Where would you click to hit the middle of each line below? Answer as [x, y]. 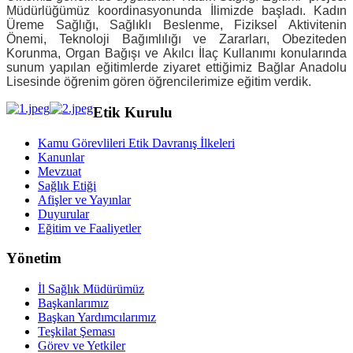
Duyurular [63, 214]
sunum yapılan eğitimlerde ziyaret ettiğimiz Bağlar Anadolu [176, 68]
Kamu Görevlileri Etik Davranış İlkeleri [136, 143]
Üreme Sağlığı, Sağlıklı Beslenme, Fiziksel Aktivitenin [176, 25]
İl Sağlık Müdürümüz [91, 289]
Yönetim [34, 258]
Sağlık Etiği [67, 185]
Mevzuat [59, 171]
